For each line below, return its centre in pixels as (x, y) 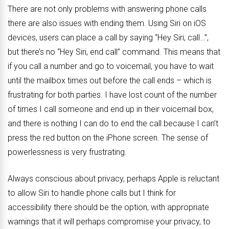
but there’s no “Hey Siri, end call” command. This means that (114, 52)
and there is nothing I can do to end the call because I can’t (113, 124)
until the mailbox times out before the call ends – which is (110, 81)
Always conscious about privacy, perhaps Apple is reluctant (113, 179)
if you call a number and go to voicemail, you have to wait (111, 66)
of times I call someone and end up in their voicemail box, (111, 109)
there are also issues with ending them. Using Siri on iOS (107, 24)
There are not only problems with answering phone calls (107, 9)
